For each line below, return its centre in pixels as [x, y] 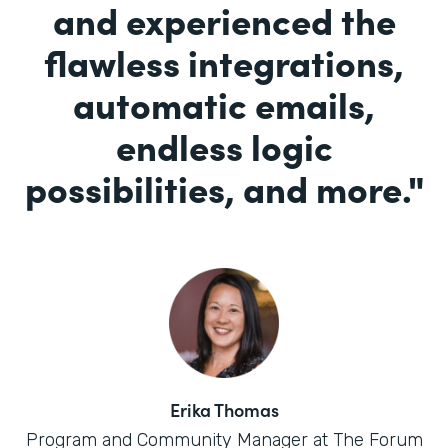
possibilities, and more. [216, 187]
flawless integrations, [224, 61]
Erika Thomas [224, 410]
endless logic [224, 145]
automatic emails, [224, 103]
